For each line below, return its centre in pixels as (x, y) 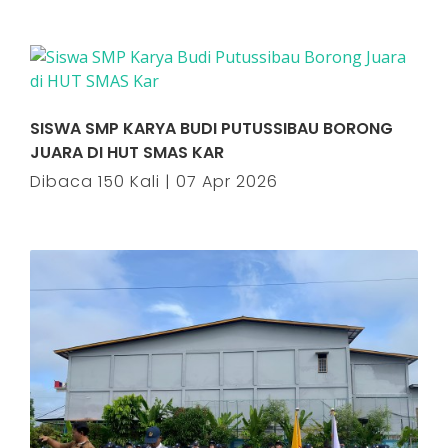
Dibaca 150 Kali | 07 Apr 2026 (154, 181)
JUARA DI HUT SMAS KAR (127, 152)
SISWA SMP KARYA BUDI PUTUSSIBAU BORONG (211, 128)
